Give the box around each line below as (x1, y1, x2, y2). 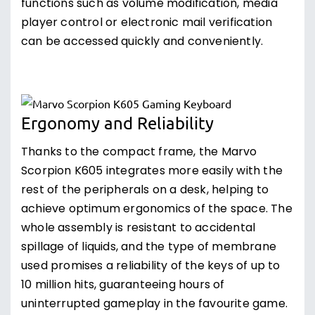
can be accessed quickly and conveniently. (21, 33, 264, 51)
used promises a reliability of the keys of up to (21, 257, 281, 276)
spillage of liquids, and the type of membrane (21, 238, 277, 257)
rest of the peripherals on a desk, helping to (21, 181, 269, 200)
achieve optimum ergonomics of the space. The (21, 200, 292, 219)
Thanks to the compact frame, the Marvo (21, 143, 257, 162)
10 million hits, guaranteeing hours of (21, 276, 225, 295)
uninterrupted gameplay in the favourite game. (21, 295, 288, 314)
